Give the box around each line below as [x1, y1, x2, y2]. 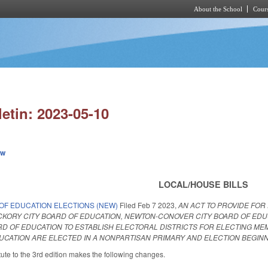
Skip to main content [91, 20, 157, 30]
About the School [194, 5, 242, 13]
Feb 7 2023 [138, 199, 175, 210]
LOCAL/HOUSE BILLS [159, 178, 249, 191]
